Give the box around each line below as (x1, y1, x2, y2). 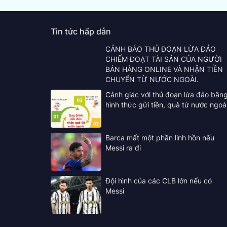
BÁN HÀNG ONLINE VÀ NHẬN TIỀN (105, 64, 223, 73)
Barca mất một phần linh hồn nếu (105, 133, 214, 142)
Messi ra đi (105, 143, 141, 152)
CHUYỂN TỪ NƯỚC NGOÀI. (105, 74, 199, 84)
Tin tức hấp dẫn (50, 26, 111, 36)
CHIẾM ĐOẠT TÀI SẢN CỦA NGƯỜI (105, 54, 222, 63)
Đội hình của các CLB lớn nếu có (105, 176, 212, 185)
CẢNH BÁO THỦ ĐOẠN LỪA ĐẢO (105, 44, 216, 53)
